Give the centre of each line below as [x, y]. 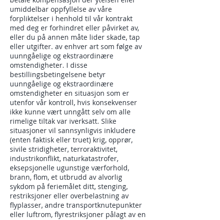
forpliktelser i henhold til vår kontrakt [71, 18]
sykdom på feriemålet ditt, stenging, [69, 186]
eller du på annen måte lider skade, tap [75, 37]
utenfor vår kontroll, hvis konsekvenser [73, 102]
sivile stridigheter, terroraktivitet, [64, 149]
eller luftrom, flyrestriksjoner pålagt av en [78, 214]
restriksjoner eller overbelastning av [69, 196]
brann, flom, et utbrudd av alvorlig [66, 177]
